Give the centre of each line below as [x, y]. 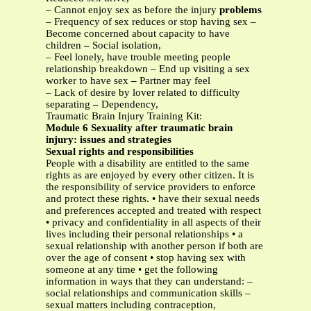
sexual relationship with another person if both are [154, 246]
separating [69, 104]
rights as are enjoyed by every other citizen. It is [150, 175]
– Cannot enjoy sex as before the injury [133, 10]
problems [241, 10]
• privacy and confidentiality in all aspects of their [153, 222]
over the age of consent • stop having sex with [146, 258]
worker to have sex [89, 81]
